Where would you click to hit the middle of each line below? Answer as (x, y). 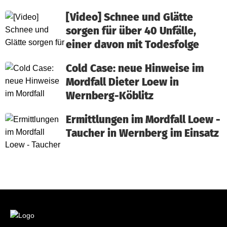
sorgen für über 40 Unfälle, (131, 31)
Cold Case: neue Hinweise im (135, 69)
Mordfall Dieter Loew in (122, 82)
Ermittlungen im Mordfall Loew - (143, 120)
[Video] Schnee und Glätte (129, 17)
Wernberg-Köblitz (110, 96)
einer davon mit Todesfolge (133, 45)
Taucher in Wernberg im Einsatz (142, 134)
